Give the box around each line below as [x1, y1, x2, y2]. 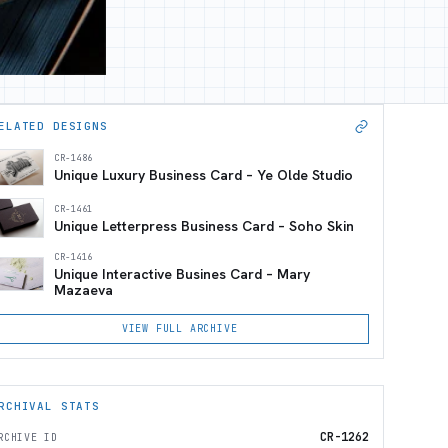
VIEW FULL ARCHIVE [121, 322, 238, 336]
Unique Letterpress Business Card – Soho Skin [54, 216, 355, 235]
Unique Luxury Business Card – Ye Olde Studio [54, 166, 354, 185]
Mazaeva [54, 281, 114, 300]
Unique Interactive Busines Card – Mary [54, 265, 311, 284]
